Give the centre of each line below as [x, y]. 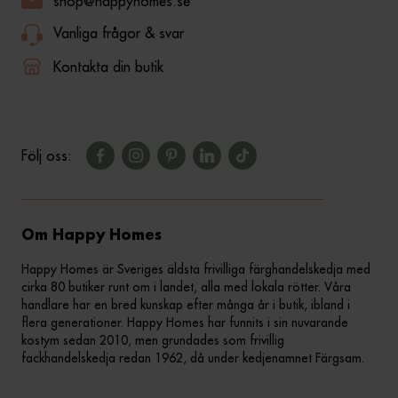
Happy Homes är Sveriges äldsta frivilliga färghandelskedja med [196, 270]
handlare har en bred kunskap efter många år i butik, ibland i [186, 305]
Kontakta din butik [108, 67]
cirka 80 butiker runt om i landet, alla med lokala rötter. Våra [186, 287]
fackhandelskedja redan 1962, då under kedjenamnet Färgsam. [193, 358]
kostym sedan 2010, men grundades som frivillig [153, 341]
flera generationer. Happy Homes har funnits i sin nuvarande [185, 323]
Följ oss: [47, 156]
